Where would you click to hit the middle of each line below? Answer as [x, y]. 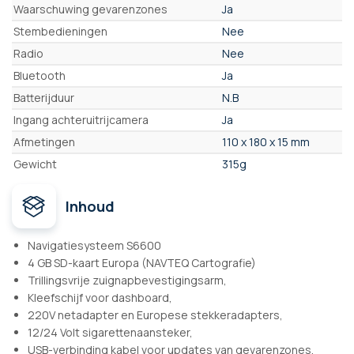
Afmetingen [44, 142]
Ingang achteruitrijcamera [81, 120]
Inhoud [90, 207]
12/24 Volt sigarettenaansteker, [110, 333]
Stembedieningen [60, 32]
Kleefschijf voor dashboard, [100, 298]
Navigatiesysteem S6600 [94, 246]
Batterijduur [44, 98]
